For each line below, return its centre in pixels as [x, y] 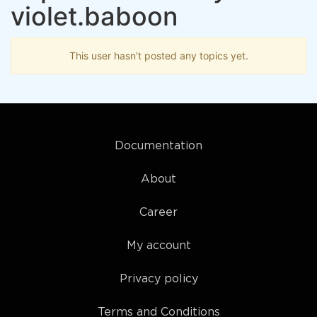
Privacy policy [158, 279]
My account [158, 246]
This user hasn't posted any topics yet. [158, 56]
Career [158, 213]
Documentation [158, 146]
